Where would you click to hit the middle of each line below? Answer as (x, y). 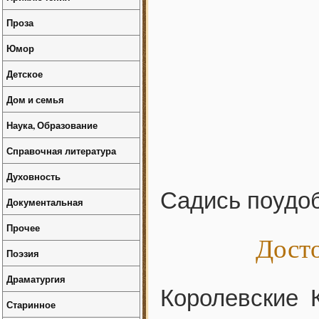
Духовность (33, 176)
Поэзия (23, 253)
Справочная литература (61, 151)
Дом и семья (35, 99)
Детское (25, 74)
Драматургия (36, 279)
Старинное (31, 304)
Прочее (23, 228)
